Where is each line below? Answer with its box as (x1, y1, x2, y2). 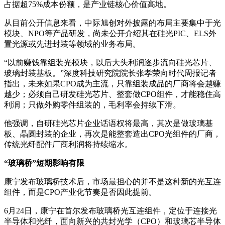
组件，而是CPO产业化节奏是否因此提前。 (4, 187, 157, 196)
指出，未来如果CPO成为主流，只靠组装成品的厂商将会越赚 (4, 79, 221, 88)
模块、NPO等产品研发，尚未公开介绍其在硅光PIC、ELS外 (4, 29, 216, 38)
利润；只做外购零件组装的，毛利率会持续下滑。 (4, 100, 181, 109)
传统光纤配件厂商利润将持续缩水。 (4, 140, 133, 149)
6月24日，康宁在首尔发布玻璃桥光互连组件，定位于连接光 (4, 206, 217, 215)
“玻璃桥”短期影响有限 (4, 158, 84, 167)
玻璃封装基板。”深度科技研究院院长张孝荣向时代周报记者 (4, 68, 216, 77)
